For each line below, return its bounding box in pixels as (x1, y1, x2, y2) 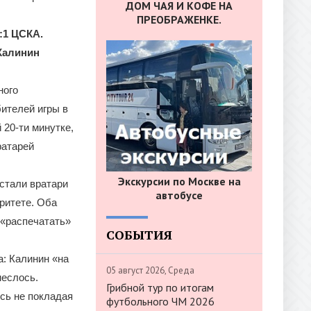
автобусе (155, 187, 203, 202)
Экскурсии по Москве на (117, 174, 241, 188)
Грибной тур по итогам (106, 280, 214, 294)
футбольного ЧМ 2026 (106, 294, 215, 308)
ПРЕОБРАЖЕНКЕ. (137, 12, 221, 27)
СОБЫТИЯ (106, 226, 172, 243)
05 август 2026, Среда (106, 264, 194, 276)
